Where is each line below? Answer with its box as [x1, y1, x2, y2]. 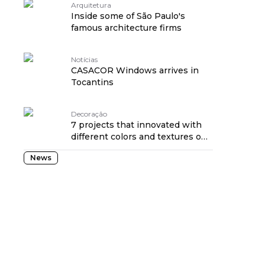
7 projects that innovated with [71, 119, 202, 130]
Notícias [71, 55, 98, 64]
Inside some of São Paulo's [71, 11, 185, 21]
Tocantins [71, 77, 114, 88]
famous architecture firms [71, 22, 182, 33]
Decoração [71, 109, 107, 118]
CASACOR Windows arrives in [71, 65, 199, 76]
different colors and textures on [71, 131, 207, 142]
